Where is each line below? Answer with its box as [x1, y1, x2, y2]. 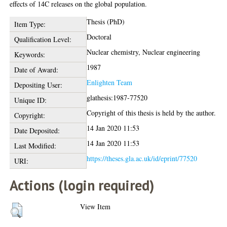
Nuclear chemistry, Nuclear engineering [87, 47, 201, 57]
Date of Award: [14, 65, 58, 74]
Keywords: [14, 50, 45, 59]
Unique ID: [14, 95, 47, 105]
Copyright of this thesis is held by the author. [87, 108, 216, 118]
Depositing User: [14, 80, 62, 90]
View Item [80, 202, 111, 211]
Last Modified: [14, 141, 56, 150]
